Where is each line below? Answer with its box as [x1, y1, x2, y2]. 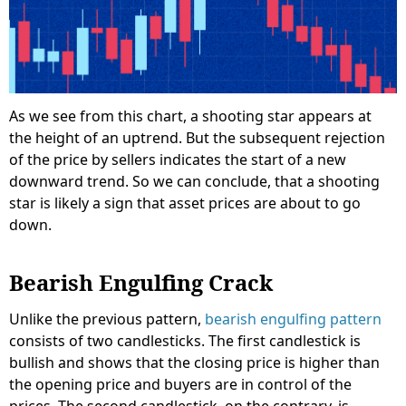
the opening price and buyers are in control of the [9, 373, 352, 394]
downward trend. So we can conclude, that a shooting [9, 170, 380, 191]
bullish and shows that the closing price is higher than [9, 352, 380, 372]
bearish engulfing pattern [205, 308, 382, 329]
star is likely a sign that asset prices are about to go [9, 192, 361, 213]
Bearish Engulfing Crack [9, 266, 273, 297]
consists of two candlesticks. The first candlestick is [9, 330, 361, 351]
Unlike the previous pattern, [9, 308, 205, 329]
